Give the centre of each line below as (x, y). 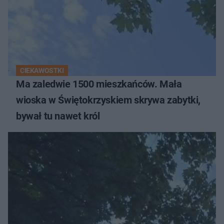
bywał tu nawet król (58, 116)
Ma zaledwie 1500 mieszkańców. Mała (99, 84)
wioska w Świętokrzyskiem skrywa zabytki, (108, 100)
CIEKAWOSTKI (42, 70)
